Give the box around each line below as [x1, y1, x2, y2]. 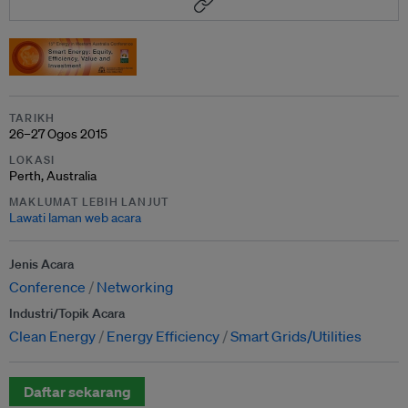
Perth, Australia [9, 167, 97, 184]
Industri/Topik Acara [9, 304, 125, 321]
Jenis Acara [9, 255, 74, 272]
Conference [9, 277, 86, 296]
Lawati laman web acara [9, 209, 141, 226]
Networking [97, 277, 173, 296]
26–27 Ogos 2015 [9, 125, 107, 142]
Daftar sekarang [23, 382, 131, 401]
